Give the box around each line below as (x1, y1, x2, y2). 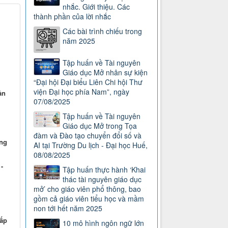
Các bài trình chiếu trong (63, 26, 142, 37)
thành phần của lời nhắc (34, 11, 111, 22)
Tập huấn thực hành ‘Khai (63, 164, 146, 175)
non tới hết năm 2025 (34, 203, 103, 214)
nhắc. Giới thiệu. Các (63, 2, 130, 12)
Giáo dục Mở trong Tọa (63, 121, 137, 131)
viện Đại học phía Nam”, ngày (34, 87, 130, 97)
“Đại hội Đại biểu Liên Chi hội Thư (34, 77, 143, 88)
